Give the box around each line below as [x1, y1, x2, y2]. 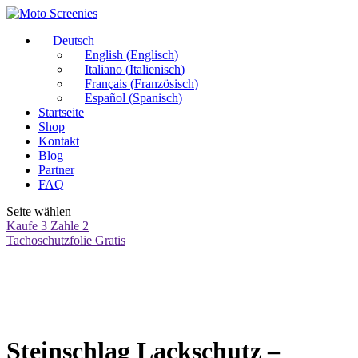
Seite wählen [6, 205, 71, 218]
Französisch [134, 77, 194, 90]
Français [85, 77, 127, 90]
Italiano [85, 62, 122, 76]
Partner [38, 163, 74, 177]
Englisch [130, 48, 174, 62]
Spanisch [133, 91, 178, 105]
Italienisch [129, 62, 181, 76]
